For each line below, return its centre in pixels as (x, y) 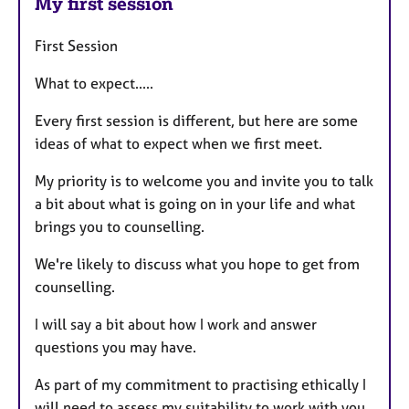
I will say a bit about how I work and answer (176, 325)
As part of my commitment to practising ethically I (200, 385)
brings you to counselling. (120, 227)
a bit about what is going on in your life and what (195, 204)
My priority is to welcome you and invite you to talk (204, 181)
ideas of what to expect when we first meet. (178, 144)
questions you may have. (115, 347)
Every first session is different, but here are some (196, 121)
